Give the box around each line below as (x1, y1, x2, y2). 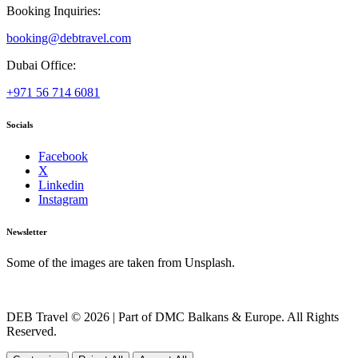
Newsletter (6, 226, 47, 237)
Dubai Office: (6, 58, 76, 72)
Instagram (38, 192, 88, 206)
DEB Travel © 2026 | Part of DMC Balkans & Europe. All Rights (6, 310, 339, 324)
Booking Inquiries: (6, 3, 101, 18)
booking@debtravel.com (6, 30, 131, 45)
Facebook (38, 149, 88, 163)
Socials (6, 119, 33, 129)
